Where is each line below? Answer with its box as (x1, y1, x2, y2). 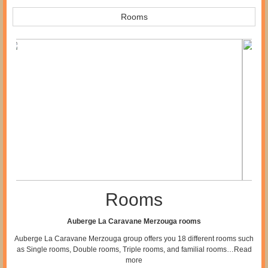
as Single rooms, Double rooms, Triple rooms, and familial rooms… (16, 245, 234, 254)
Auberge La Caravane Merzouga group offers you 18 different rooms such (14, 234, 254, 243)
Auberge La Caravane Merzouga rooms (67, 217, 201, 226)
